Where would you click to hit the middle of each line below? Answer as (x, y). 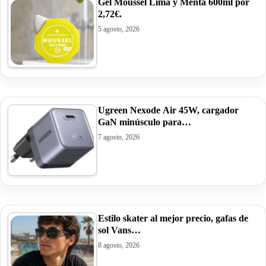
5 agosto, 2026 (119, 29)
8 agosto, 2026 (119, 245)
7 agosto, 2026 (119, 137)
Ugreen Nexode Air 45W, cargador (168, 110)
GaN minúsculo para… (145, 122)
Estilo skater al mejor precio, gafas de (173, 218)
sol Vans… (119, 230)
